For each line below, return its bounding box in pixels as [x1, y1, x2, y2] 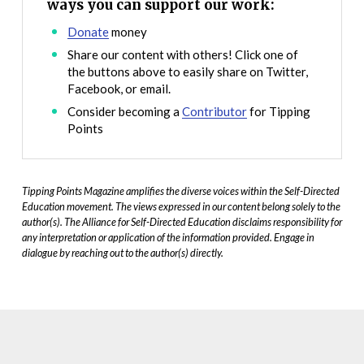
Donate [67, 24, 110, 39]
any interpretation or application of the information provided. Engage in [21, 231, 314, 245]
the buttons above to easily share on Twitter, [67, 63, 309, 79]
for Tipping [247, 103, 311, 119]
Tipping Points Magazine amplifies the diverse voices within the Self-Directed [21, 184, 340, 198]
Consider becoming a [67, 103, 183, 119]
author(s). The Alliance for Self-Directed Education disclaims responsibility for [21, 215, 342, 229]
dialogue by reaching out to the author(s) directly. [21, 246, 223, 260]
